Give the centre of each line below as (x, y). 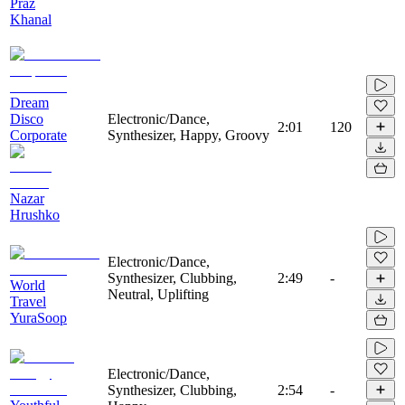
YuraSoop (38, 317)
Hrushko (35, 214)
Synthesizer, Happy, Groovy (188, 135)
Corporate (38, 135)
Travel (28, 301)
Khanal (31, 19)
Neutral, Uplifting (158, 294)
